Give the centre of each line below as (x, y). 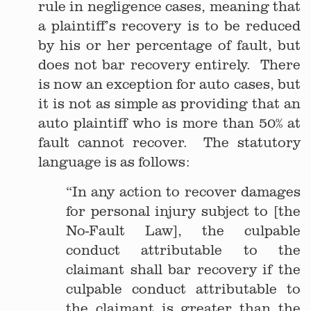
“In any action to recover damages (183, 191)
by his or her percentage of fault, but (169, 45)
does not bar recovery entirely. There (169, 64)
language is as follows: (114, 161)
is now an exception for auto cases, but (169, 84)
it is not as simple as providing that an (169, 103)
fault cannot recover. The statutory (169, 142)
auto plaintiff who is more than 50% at (169, 123)
